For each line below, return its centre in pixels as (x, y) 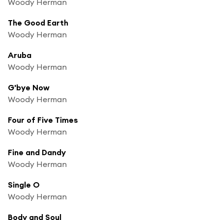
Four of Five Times (43, 120)
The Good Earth (38, 22)
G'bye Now (29, 87)
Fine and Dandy (37, 152)
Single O (24, 184)
